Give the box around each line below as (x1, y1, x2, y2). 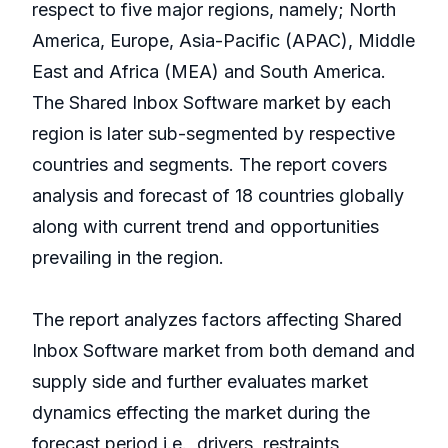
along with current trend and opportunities (32, 216, 379, 238)
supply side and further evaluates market (32, 371, 368, 393)
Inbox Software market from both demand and (32, 340, 415, 362)
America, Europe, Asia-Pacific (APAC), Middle (32, 30, 415, 52)
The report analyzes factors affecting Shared (32, 309, 402, 331)
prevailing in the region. (32, 247, 224, 269)
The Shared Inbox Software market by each (32, 92, 391, 114)
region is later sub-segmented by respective (32, 123, 395, 145)
